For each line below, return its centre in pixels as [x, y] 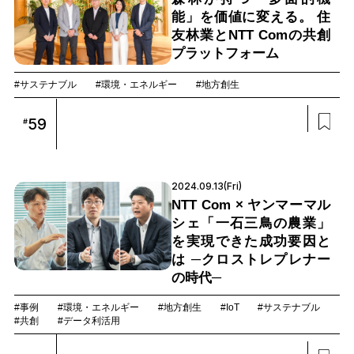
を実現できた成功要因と [251, 241]
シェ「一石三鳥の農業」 [251, 223]
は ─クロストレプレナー [251, 259]
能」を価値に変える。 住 [251, 17]
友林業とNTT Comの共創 [251, 36]
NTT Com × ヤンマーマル [251, 205]
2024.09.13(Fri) [207, 186]
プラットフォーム [226, 54]
